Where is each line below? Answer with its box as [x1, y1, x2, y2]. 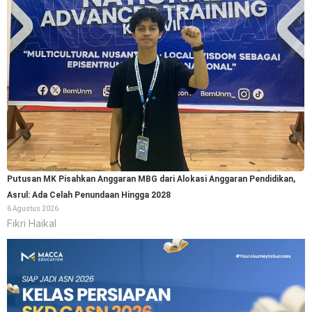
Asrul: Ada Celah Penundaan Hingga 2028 [7, 189, 171, 200]
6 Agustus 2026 [7, 204, 58, 212]
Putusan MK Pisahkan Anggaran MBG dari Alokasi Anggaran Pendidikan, [7, 173, 295, 184]
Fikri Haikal [7, 217, 56, 230]
